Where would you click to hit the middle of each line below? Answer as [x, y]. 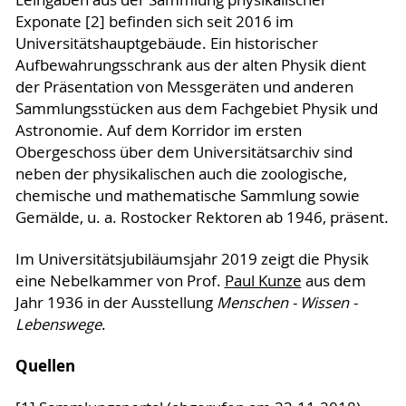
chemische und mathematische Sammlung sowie [187, 196]
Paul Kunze [263, 281]
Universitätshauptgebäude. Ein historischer [166, 44]
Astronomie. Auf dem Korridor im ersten [158, 131]
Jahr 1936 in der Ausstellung [116, 303]
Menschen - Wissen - [286, 303]
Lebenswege [58, 325]
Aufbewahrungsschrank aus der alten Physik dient [190, 66]
